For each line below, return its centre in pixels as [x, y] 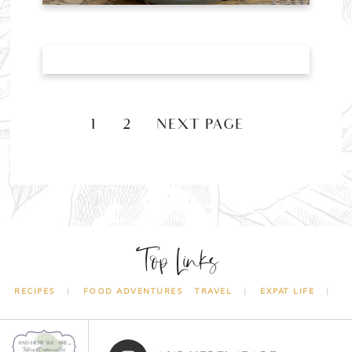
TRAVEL [214, 291]
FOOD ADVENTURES [133, 291]
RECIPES [35, 291]
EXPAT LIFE [288, 291]
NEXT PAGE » [210, 126]
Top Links [176, 262]
